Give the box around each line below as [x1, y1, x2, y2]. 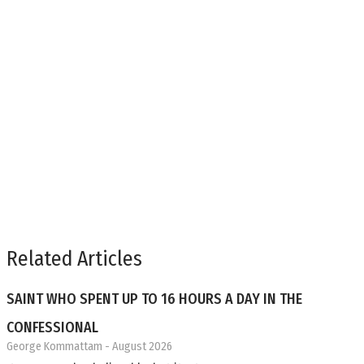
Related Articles [6, 245, 142, 271]
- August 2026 [102, 339, 172, 353]
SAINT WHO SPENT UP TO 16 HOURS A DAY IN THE [6, 289, 302, 308]
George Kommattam [6, 339, 102, 353]
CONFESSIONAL [6, 318, 98, 336]
